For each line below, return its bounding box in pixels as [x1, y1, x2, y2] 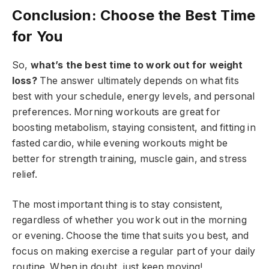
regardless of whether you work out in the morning [12, 214, 247, 226]
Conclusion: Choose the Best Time [12, 6, 256, 24]
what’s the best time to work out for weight [30, 59, 243, 71]
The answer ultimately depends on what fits [37, 74, 239, 86]
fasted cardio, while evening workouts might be [12, 137, 228, 149]
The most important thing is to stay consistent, [12, 199, 223, 211]
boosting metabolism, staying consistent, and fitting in [12, 121, 256, 133]
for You [12, 27, 63, 45]
